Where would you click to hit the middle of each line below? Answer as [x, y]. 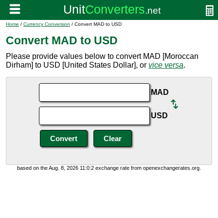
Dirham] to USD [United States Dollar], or [77, 65]
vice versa [166, 65]
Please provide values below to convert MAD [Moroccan [102, 56]
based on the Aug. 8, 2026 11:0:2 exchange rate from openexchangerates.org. [109, 168]
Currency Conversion [47, 24]
